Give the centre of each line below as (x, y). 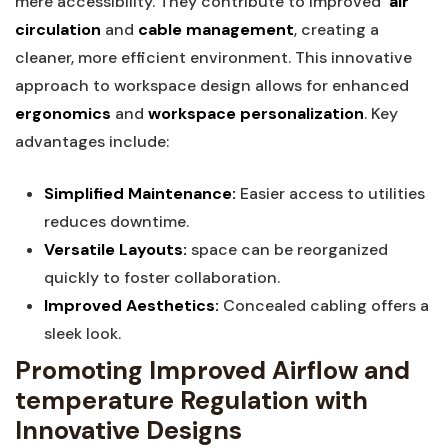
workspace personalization (256, 113)
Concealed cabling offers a (323, 305)
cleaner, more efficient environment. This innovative (213, 57)
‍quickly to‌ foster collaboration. (161, 277)
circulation (58, 29)
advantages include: (92, 141)
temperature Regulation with (191, 400)
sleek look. (82, 333)
